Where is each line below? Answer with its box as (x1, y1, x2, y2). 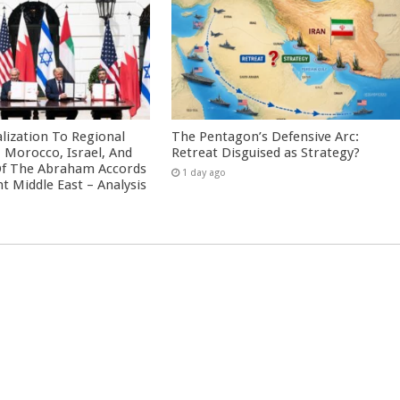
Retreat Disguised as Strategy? (171, 144, 361, 161)
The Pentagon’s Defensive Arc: (171, 128, 360, 145)
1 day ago (182, 166, 227, 179)
